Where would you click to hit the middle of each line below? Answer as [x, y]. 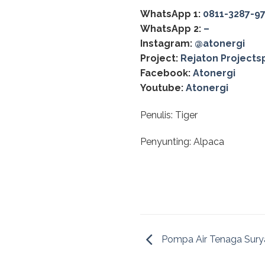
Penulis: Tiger [169, 115]
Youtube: [162, 88]
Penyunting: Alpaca [182, 142]
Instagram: [166, 43]
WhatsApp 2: [171, 28]
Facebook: [165, 73]
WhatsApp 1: [170, 14]
